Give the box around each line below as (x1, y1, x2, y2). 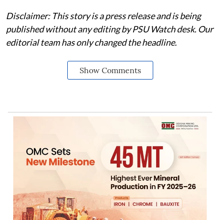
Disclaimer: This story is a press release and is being (6, 10, 201, 21)
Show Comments (79, 65, 141, 75)
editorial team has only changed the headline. (6, 36, 177, 48)
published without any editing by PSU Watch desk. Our (6, 23, 213, 34)
